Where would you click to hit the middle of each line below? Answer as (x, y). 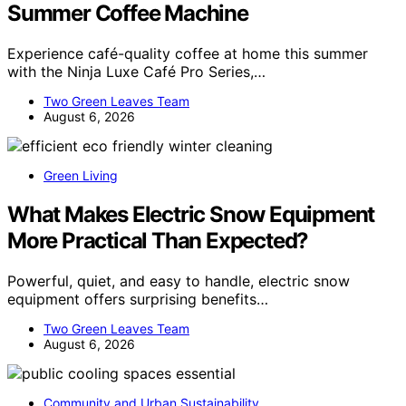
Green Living (81, 176)
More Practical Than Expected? (158, 241)
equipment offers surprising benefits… (138, 300)
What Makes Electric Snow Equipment (191, 215)
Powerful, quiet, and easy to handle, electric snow (179, 281)
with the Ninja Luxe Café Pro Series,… (136, 72)
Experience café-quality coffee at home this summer (188, 54)
